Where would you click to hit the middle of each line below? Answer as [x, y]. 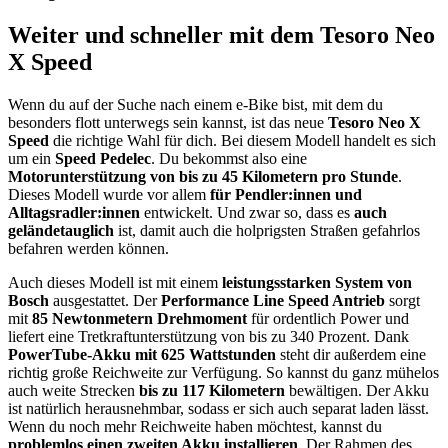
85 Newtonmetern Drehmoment [139, 319]
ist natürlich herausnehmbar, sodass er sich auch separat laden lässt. [218, 409]
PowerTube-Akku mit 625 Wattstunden [142, 355]
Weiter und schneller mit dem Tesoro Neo [221, 35]
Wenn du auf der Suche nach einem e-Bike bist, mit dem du [195, 105]
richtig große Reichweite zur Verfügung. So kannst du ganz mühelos [223, 373]
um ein [31, 159]
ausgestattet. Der [105, 301]
